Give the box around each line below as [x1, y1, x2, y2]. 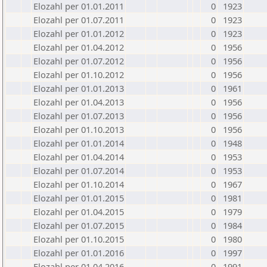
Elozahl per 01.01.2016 [33, 247, 124, 259]
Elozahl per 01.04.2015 [33, 206, 124, 218]
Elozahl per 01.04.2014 [33, 151, 124, 163]
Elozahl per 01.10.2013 [33, 123, 124, 135]
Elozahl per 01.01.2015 [33, 192, 124, 204]
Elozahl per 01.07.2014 [33, 164, 124, 176]
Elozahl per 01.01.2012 [33, 27, 124, 39]
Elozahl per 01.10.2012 [33, 69, 124, 80]
